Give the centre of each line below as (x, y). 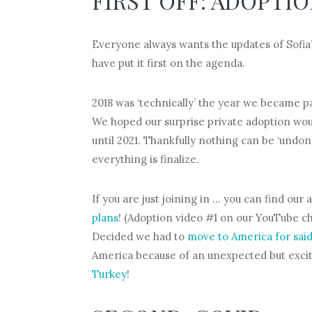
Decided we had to (139, 236)
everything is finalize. (145, 159)
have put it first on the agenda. (168, 63)
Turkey (109, 274)
